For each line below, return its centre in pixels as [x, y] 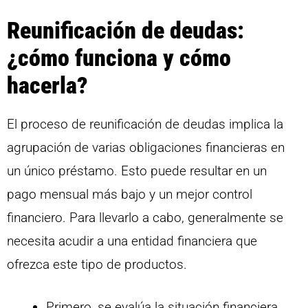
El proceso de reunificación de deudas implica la [145, 124]
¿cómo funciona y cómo [119, 57]
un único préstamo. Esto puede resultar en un [137, 170]
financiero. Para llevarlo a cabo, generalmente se [145, 217]
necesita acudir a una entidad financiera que [132, 241]
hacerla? [47, 85]
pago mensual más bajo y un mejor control [130, 194]
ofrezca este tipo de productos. [97, 264]
